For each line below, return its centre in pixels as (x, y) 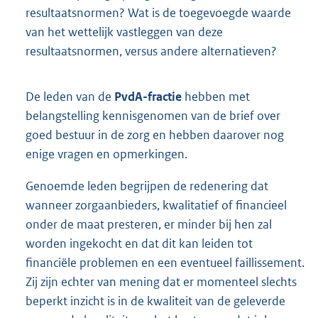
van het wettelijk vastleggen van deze (124, 32)
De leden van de (70, 96)
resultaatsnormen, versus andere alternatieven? (151, 51)
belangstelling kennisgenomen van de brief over (153, 115)
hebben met (216, 96)
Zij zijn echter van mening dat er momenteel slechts (161, 281)
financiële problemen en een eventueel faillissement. (165, 262)
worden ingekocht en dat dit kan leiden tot (139, 243)
